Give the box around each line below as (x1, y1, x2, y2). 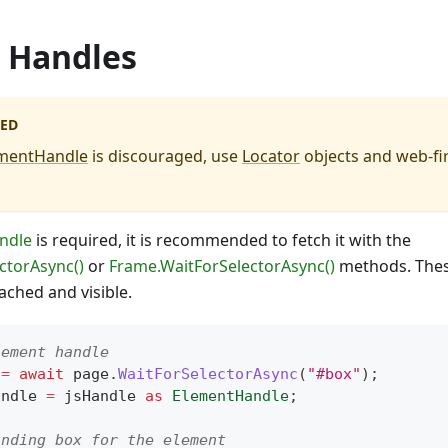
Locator (242, 145, 300, 168)
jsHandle (55, 387, 145, 406)
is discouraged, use (88, 145, 242, 168)
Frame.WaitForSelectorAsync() (109, 255, 335, 278)
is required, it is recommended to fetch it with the (32, 229, 411, 252)
